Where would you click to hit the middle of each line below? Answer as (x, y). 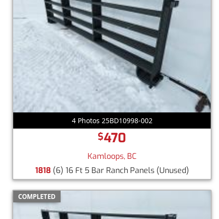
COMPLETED (37, 196)
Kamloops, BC (112, 156)
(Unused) (173, 170)
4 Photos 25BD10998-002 (112, 120)
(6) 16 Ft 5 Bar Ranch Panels (103, 170)
